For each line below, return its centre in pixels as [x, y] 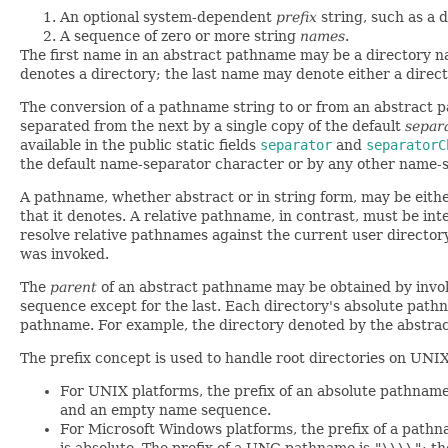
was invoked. [64, 254]
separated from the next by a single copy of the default [212, 126]
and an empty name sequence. [165, 410]
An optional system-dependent [168, 17]
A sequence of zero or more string [180, 36]
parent [73, 287]
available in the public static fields [140, 145]
